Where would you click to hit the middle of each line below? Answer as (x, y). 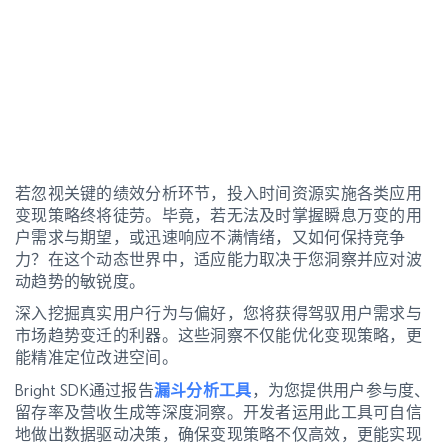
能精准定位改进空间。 (96, 358)
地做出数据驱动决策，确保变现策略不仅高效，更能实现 (218, 435)
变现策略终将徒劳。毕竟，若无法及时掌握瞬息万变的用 (218, 216)
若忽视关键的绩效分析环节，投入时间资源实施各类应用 (218, 194)
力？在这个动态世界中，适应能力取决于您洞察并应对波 (218, 260)
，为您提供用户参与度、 (341, 391)
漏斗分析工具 (202, 390)
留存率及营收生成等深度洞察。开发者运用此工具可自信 (218, 413)
